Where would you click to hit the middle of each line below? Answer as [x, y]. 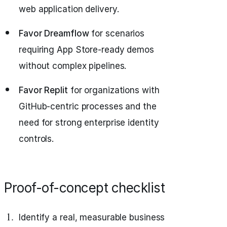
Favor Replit [43, 90]
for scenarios [117, 33]
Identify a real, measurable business [92, 217]
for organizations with [113, 90]
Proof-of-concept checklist [84, 188]
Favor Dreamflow [54, 33]
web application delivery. [69, 9]
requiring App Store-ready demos [86, 50]
